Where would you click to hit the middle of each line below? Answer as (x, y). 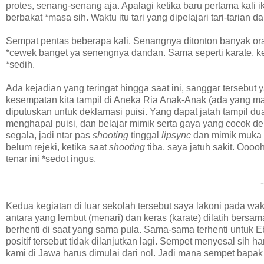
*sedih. (20, 65)
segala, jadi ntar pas (49, 136)
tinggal (145, 136)
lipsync (176, 136)
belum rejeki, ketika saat (57, 147)
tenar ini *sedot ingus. (51, 159)
